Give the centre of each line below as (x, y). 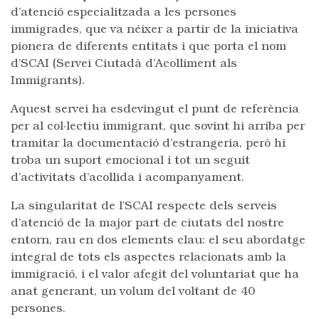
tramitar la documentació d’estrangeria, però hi (148, 144)
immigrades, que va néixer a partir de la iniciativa (155, 30)
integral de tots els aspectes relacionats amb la (148, 258)
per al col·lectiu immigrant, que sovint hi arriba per (158, 127)
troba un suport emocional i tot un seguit (130, 161)
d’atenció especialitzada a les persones (124, 13)
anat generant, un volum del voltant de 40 (133, 292)
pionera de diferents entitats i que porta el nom (148, 47)
